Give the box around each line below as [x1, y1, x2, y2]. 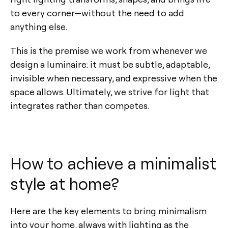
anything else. [10, 20, 67, 33]
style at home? [10, 173, 119, 194]
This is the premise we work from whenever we [10, 44, 207, 56]
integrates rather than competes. [10, 99, 149, 111]
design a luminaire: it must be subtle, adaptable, [10, 58, 210, 70]
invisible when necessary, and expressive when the [10, 72, 217, 84]
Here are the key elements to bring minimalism [10, 205, 207, 217]
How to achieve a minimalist [10, 152, 216, 174]
